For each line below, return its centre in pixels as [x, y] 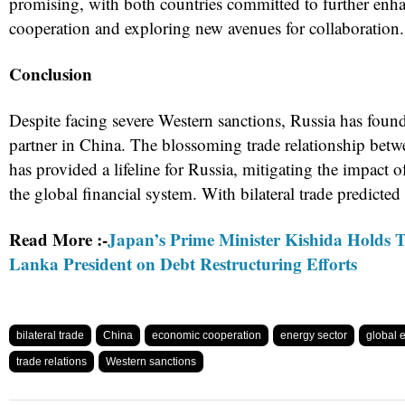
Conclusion [51, 74]
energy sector [314, 336]
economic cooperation [207, 336]
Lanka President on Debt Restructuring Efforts [183, 264]
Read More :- [58, 240]
